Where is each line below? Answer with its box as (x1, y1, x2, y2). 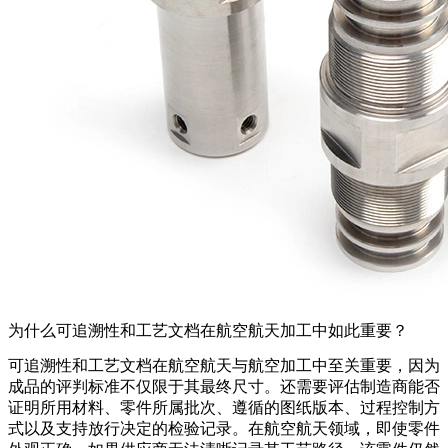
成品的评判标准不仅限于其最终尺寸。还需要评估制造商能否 (8, 378, 440, 396)
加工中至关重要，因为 (280, 357, 440, 375)
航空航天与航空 (168, 357, 280, 375)
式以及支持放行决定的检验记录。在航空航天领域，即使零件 (8, 420, 440, 438)
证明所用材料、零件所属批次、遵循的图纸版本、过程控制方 (8, 399, 440, 417)
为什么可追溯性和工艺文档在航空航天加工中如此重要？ (8, 322, 408, 340)
